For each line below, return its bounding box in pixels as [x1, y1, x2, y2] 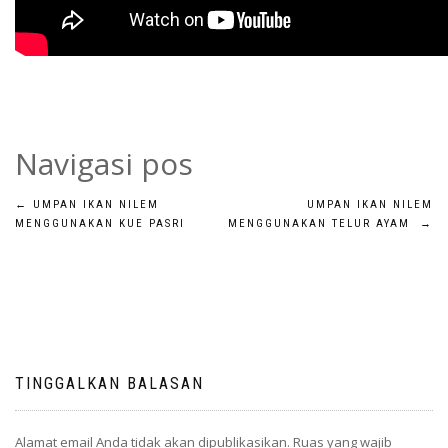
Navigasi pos [15, 143, 193, 184]
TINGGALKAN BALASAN [15, 374, 204, 393]
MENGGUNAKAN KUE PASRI [15, 217, 185, 230]
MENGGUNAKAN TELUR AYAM [228, 217, 420, 230]
